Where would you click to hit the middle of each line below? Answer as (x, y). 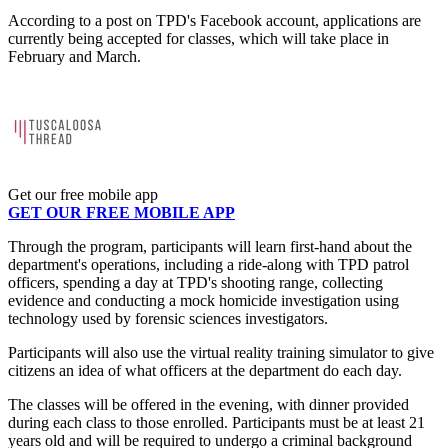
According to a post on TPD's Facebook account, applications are (214, 21)
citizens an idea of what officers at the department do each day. (205, 371)
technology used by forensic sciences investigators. (168, 319)
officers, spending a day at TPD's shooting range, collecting (195, 283)
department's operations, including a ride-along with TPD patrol (208, 265)
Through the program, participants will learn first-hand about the (210, 247)
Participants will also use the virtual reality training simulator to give (221, 353)
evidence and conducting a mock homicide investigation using (203, 301)
